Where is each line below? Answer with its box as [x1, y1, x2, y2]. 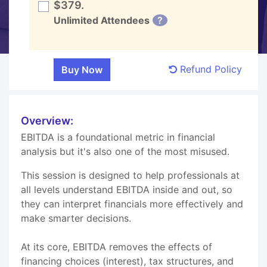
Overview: [21, 114, 73, 127]
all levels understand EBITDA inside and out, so [21, 183, 232, 195]
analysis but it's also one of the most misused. [21, 145, 229, 157]
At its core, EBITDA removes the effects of [21, 240, 212, 253]
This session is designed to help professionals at [21, 169, 240, 181]
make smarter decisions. [21, 212, 131, 224]
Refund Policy [177, 63, 242, 75]
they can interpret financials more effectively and [21, 197, 243, 210]
